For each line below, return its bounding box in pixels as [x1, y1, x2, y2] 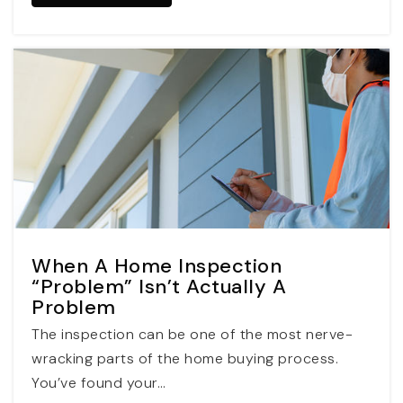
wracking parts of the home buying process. [31, 349, 338, 369]
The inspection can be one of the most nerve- [31, 325, 353, 345]
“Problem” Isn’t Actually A [31, 273, 286, 300]
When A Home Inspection [31, 253, 282, 280]
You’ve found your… [31, 373, 166, 393]
